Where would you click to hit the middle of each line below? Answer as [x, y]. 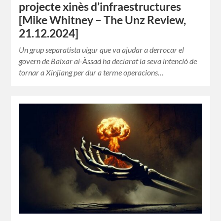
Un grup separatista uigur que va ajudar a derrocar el [102, 49]
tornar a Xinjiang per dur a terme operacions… [92, 72]
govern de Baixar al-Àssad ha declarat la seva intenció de [108, 61]
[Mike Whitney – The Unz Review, [103, 20]
